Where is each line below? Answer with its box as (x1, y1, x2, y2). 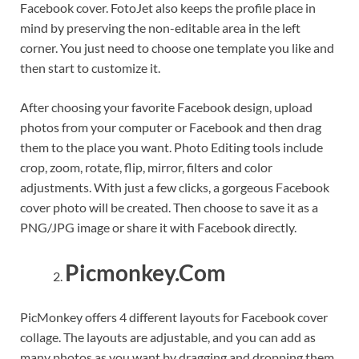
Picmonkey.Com (65, 258, 226, 286)
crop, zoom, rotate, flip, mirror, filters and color (20, 159, 272, 175)
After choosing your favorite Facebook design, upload (20, 99, 313, 115)
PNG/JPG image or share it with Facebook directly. (20, 220, 296, 236)
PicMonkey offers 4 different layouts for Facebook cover (20, 309, 328, 325)
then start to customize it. (20, 60, 160, 76)
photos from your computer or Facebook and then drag (20, 119, 321, 135)
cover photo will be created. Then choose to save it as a (20, 200, 318, 216)
